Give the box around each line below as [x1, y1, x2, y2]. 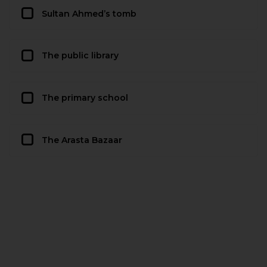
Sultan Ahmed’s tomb [42, 8, 136, 19]
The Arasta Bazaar [42, 134, 122, 145]
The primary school [42, 92, 128, 104]
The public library [42, 50, 119, 61]
